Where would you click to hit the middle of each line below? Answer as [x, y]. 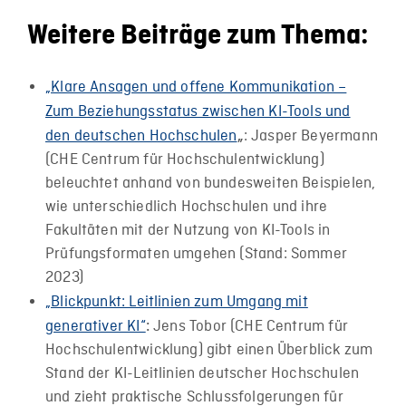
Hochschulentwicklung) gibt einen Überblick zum [209, 350]
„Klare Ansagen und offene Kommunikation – [196, 87]
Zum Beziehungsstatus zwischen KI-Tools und [198, 111]
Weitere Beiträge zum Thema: [198, 35]
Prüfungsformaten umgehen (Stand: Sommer [197, 254]
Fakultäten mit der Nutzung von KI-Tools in [188, 230]
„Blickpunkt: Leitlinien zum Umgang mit [177, 302]
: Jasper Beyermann [310, 136]
